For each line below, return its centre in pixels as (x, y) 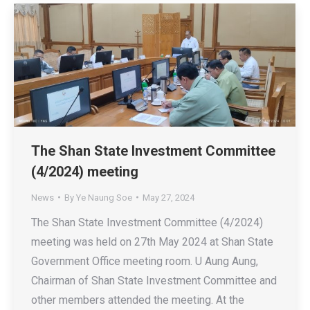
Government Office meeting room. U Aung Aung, (145, 261)
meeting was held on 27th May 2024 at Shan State (152, 241)
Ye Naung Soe (104, 197)
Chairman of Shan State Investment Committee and (154, 280)
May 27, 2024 (168, 197)
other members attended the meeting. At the (138, 300)
